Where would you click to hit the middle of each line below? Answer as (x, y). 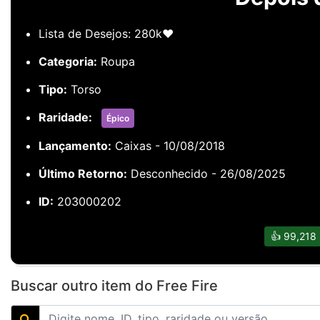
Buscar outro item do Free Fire (114, 285)
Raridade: (65, 117)
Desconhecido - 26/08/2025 (206, 174)
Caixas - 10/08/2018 (168, 146)
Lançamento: (75, 146)
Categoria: (68, 61)
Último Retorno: (83, 174)
